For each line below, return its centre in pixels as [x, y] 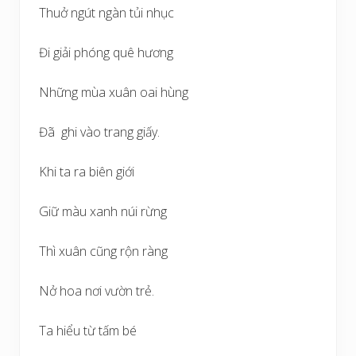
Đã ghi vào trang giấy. [99, 132]
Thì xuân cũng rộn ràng [103, 251]
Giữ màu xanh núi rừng [103, 211]
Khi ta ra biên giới [87, 171]
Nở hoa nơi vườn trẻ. [97, 290]
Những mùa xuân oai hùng [114, 92]
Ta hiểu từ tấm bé [88, 330]
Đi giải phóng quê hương [106, 52]
